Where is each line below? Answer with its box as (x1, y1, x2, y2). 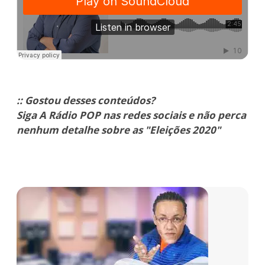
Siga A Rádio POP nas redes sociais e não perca (17, 108, 246, 122)
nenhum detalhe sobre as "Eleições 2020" (17, 123, 221, 137)
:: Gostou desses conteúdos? (17, 93, 155, 108)
